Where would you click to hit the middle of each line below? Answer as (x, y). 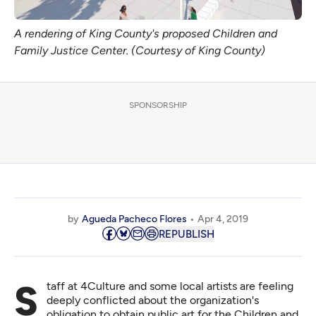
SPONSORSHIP (158, 105)
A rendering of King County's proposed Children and (146, 34)
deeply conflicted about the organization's (153, 300)
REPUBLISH (186, 235)
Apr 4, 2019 (223, 219)
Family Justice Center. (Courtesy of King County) (140, 51)
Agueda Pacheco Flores (134, 219)
